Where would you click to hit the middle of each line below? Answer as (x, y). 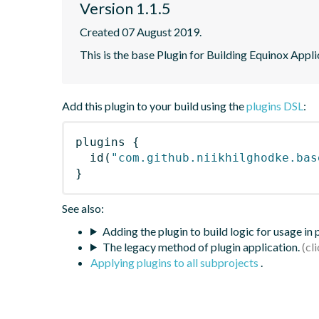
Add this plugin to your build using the (154, 105)
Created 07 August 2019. (141, 31)
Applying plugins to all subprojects (176, 262)
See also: (83, 208)
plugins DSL (275, 105)
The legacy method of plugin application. (201, 246)
